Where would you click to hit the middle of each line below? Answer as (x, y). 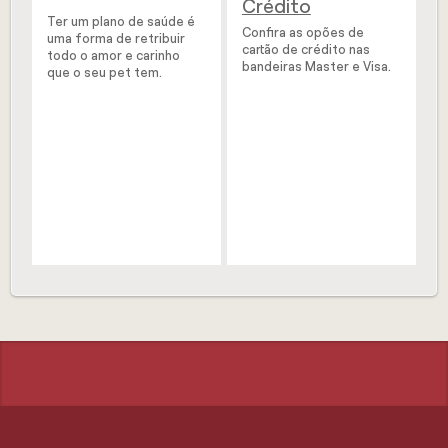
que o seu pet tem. (105, 73)
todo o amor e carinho (114, 56)
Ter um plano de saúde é (121, 22)
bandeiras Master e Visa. (316, 67)
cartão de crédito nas (305, 50)
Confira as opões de (302, 33)
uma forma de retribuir (116, 39)
